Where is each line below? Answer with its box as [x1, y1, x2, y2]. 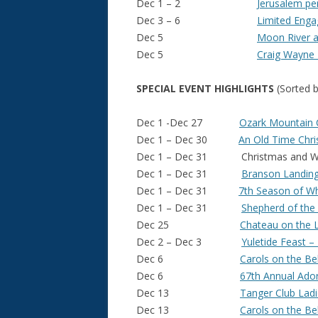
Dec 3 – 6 [136, 13, 257, 27]
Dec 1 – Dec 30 [136, 133, 238, 146]
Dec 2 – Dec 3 [136, 235, 241, 248]
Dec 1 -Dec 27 [136, 116, 239, 129]
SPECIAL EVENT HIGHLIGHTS [136, 82, 274, 95]
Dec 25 [136, 218, 240, 231]
